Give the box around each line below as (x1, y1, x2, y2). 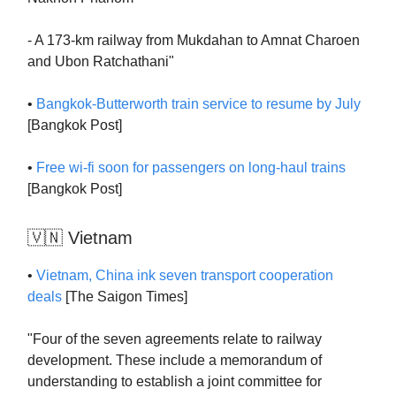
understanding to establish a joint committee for (27, 374, 322, 389)
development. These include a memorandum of (27, 353, 322, 368)
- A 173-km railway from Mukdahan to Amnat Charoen (27, 33, 360, 48)
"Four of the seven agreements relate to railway (27, 331, 322, 346)
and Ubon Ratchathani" (27, 54, 174, 69)
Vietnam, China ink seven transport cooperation (36, 268, 333, 283)
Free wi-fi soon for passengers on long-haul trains (36, 160, 346, 175)
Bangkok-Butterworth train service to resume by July (36, 96, 361, 111)
